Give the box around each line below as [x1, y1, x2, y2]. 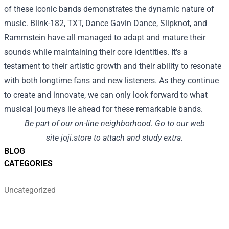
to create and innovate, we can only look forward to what [4, 89, 208, 100]
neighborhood [100, 118, 151, 128]
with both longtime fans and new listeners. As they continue [4, 75, 219, 85]
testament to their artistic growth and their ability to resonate [4, 61, 221, 71]
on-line [74, 118, 99, 128]
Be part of [24, 118, 59, 128]
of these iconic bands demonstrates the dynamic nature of [4, 4, 214, 14]
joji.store [61, 132, 91, 143]
